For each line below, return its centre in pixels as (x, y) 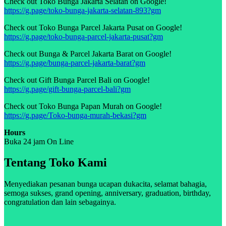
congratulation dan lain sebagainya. (60, 202)
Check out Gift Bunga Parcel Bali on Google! (77, 80)
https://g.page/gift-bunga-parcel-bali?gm (67, 89)
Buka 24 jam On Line (39, 141)
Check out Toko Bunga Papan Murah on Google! (83, 106)
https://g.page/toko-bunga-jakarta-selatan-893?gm (82, 10)
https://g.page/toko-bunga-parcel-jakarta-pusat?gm (83, 36)
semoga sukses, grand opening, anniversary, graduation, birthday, (107, 193)
